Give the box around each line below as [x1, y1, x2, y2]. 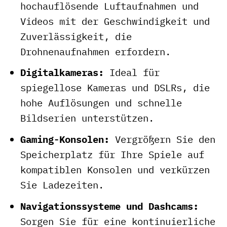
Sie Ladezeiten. [20, 178, 104, 191]
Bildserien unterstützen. [20, 111, 154, 125]
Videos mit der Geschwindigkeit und [20, 14, 210, 27]
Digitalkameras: [20, 66, 104, 79]
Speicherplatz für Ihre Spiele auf [20, 148, 204, 161]
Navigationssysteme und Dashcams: [20, 199, 199, 212]
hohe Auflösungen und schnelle [20, 96, 182, 109]
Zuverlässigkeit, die [20, 29, 132, 43]
